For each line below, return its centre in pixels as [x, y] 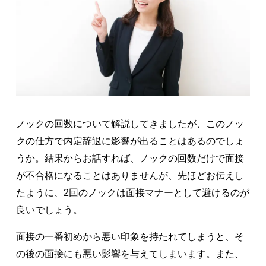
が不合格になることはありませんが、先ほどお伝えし [130, 175]
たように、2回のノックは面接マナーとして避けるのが [132, 192]
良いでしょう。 [49, 210]
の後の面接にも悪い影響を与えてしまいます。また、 [130, 254]
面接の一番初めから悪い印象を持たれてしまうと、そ [130, 236]
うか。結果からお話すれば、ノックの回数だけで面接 [130, 158]
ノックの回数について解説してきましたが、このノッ [130, 123]
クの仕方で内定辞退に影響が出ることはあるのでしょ [130, 141]
